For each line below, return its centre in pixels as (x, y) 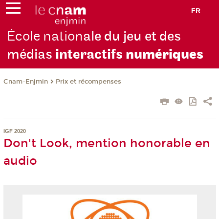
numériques (165, 55)
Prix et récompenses (88, 82)
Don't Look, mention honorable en (107, 143)
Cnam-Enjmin (25, 82)
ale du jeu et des (132, 37)
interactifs (89, 55)
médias (30, 55)
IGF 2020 (14, 131)
